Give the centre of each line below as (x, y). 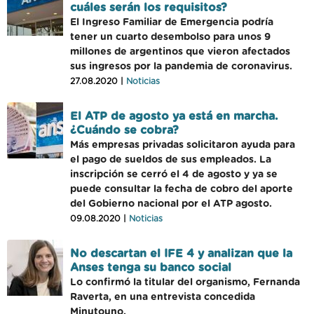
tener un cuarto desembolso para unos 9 (170, 37)
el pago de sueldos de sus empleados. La (171, 160)
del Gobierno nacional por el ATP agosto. (171, 204)
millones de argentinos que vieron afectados (180, 52)
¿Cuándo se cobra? (124, 130)
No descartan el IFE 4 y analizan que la (181, 254)
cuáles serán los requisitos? (149, 8)
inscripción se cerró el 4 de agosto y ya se (174, 175)
